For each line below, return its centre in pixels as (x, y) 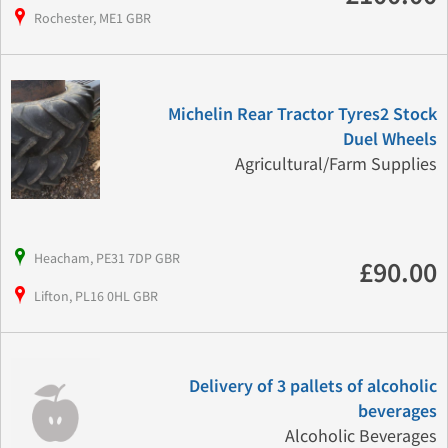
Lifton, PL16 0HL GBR (96, 295)
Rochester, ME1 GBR (92, 18)
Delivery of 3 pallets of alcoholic (312, 387)
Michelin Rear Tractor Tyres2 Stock (302, 115)
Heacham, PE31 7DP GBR (107, 257)
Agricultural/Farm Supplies (335, 165)
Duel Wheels (389, 140)
